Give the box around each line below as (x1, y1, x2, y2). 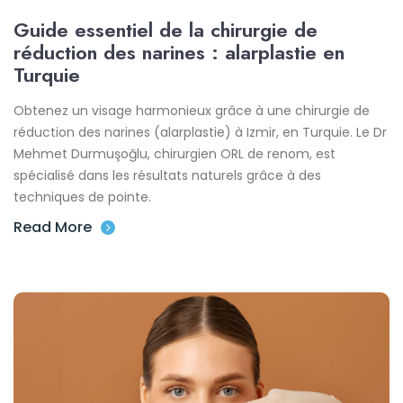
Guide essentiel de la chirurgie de (13, 14, 318, 44)
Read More (13, 216, 92, 237)
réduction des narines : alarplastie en (13, 37, 345, 67)
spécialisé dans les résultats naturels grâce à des (13, 166, 321, 184)
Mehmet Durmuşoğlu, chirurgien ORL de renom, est (13, 144, 336, 163)
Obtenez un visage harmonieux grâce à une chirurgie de (13, 101, 370, 120)
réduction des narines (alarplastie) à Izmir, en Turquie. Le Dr (13, 122, 387, 141)
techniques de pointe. (13, 187, 151, 206)
